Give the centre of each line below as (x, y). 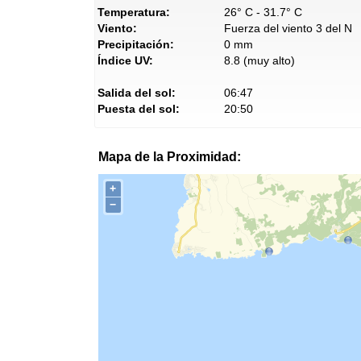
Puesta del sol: (139, 109)
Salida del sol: (137, 93)
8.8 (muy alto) (259, 60)
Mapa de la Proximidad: (170, 157)
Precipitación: (136, 44)
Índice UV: (125, 60)
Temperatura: (134, 12)
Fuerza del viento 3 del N (288, 28)
